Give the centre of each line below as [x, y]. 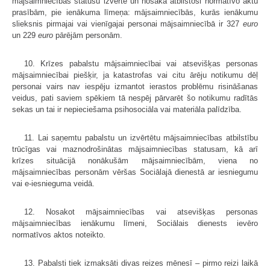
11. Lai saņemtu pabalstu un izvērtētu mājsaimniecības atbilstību [141, 138]
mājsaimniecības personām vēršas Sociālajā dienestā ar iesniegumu [135, 172]
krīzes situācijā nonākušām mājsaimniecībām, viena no [135, 161]
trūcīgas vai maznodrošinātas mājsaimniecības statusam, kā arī [135, 149]
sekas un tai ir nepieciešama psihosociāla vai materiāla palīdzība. [127, 110]
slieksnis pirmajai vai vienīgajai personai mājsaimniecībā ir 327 [127, 24]
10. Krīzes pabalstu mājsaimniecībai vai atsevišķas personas [141, 64]
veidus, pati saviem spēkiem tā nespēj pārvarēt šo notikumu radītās [135, 98]
